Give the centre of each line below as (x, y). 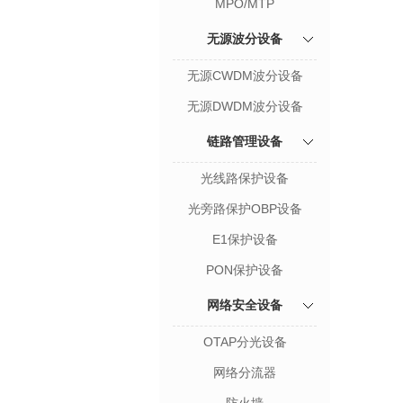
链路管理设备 (245, 141)
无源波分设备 (245, 39)
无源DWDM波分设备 (245, 106)
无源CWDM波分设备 (245, 76)
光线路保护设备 (245, 178)
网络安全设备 (245, 305)
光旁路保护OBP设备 (245, 209)
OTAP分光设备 (245, 342)
